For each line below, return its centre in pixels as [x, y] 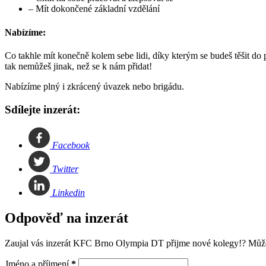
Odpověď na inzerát [66, 218]
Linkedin [67, 193]
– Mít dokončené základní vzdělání [94, 9]
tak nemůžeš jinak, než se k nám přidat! [78, 66]
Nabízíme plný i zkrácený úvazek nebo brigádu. [94, 86]
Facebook [70, 145]
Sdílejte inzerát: [42, 109]
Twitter [64, 169]
